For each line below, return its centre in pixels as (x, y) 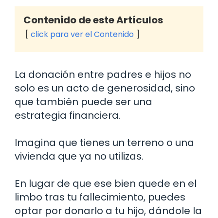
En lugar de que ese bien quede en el (106, 184)
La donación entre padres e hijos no (103, 75)
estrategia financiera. (68, 116)
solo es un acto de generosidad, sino (105, 88)
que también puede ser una (83, 102)
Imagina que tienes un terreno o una (104, 143)
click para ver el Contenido (82, 35)
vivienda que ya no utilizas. (79, 156)
